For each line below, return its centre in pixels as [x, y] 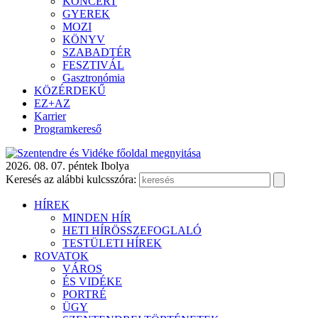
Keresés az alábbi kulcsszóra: [71, 179]
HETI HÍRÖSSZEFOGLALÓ [132, 230]
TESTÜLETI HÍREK [112, 243]
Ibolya [115, 166]
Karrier [50, 116]
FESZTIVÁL [93, 65]
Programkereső [68, 129]
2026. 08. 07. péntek [52, 166]
